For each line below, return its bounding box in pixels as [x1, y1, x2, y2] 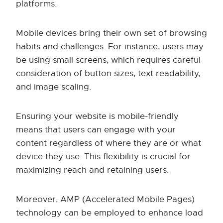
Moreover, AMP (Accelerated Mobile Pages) [16, 194, 195, 205]
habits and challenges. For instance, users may [16, 41, 204, 52]
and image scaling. [16, 82, 91, 93]
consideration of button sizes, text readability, [16, 68, 200, 79]
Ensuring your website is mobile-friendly [16, 111, 179, 122]
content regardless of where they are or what [16, 138, 201, 149]
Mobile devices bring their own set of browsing [16, 28, 207, 39]
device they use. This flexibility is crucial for [16, 151, 191, 162]
